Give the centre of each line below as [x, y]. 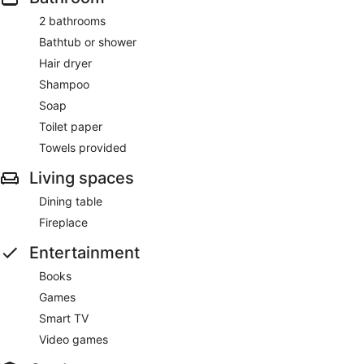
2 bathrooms [72, 20]
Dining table [71, 201]
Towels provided [83, 147]
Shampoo [64, 84]
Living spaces [82, 178]
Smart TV [64, 318]
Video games [74, 339]
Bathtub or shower [88, 41]
